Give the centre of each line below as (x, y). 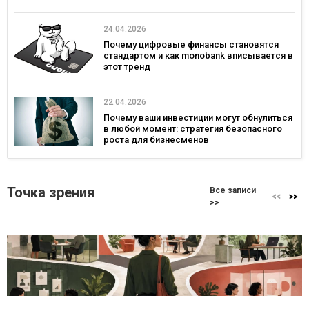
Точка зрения (51, 192)
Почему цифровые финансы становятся (191, 45)
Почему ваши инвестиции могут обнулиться (198, 117)
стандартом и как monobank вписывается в (198, 56)
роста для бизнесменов (156, 139)
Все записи (233, 190)
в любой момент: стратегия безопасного (193, 128)
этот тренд (127, 67)
